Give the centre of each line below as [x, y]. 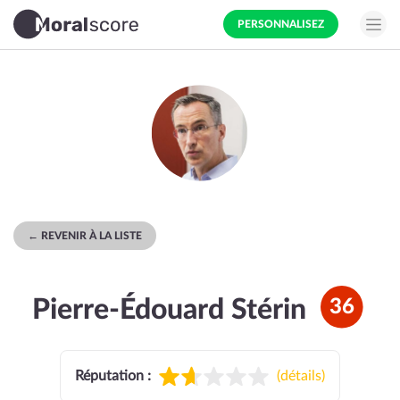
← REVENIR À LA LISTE [85, 236]
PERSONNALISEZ [281, 24]
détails [301, 376]
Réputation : [113, 376]
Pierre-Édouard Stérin [169, 310]
